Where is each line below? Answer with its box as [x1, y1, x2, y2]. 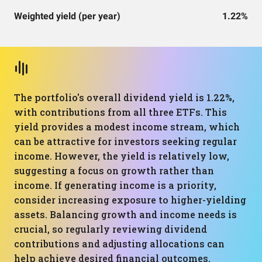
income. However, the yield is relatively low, [14, 150, 229, 162]
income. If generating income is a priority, [14, 179, 216, 191]
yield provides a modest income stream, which [14, 120, 240, 133]
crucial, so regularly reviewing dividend [14, 223, 207, 235]
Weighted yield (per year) [14, 11, 120, 22]
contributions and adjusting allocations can [14, 237, 225, 250]
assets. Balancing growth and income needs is [14, 208, 237, 220]
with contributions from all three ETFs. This [14, 106, 227, 118]
